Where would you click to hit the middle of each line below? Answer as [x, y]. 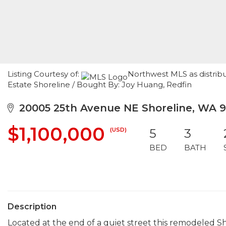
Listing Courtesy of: [44, 74]
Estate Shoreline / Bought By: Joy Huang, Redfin [100, 84]
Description [32, 207]
